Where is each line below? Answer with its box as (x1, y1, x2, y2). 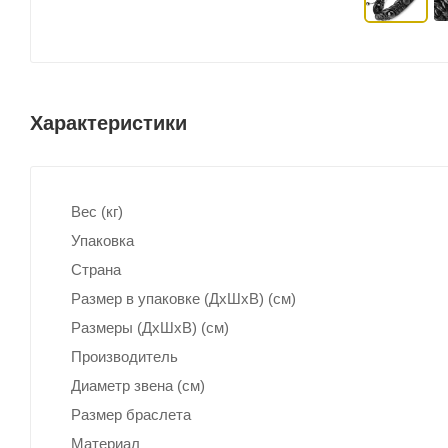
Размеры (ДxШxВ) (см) (71, 318, 229, 336)
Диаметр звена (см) (71, 376, 205, 394)
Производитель (71, 347, 178, 365)
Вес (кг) (71, 202, 123, 220)
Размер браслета (71, 405, 191, 423)
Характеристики (30, 111, 187, 134)
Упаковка (71, 231, 134, 249)
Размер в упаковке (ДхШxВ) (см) (71, 289, 296, 307)
